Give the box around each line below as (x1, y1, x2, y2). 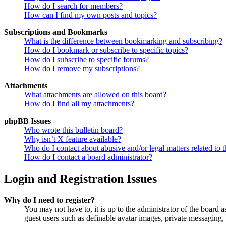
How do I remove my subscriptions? (24, 64, 140, 73)
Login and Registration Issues (4, 172, 157, 186)
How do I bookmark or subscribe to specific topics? (24, 46, 188, 55)
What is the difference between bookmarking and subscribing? (24, 37, 222, 46)
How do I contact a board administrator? (24, 153, 152, 162)
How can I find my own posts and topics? (24, 11, 157, 20)
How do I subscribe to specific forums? (24, 55, 149, 64)
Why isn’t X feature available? (24, 135, 121, 144)
